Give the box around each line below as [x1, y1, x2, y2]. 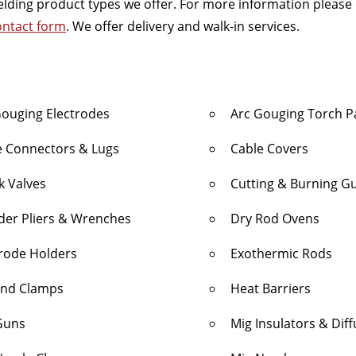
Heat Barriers [230, 280, 311, 297]
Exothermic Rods [230, 245, 332, 262]
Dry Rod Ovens [230, 210, 319, 227]
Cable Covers [230, 140, 308, 157]
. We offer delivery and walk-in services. [66, 17, 300, 35]
